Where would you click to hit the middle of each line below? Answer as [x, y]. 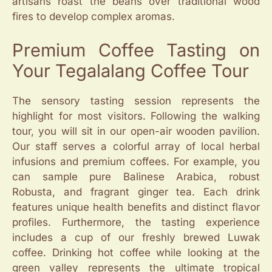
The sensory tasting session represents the [136, 100]
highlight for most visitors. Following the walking [136, 116]
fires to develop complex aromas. [93, 17]
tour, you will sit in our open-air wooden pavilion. [136, 131]
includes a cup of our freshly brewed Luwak [136, 237]
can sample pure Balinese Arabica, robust [136, 176]
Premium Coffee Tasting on [136, 50]
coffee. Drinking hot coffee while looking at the [136, 252]
